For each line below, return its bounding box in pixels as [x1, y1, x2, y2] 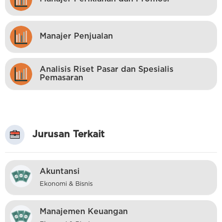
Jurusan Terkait [32, 129, 105, 139]
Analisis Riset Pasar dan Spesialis [40, 65, 173, 74]
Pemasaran [40, 74, 83, 82]
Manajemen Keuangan [40, 207, 128, 216]
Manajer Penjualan [40, 32, 113, 41]
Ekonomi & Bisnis [40, 180, 93, 187]
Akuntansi [40, 167, 80, 175]
